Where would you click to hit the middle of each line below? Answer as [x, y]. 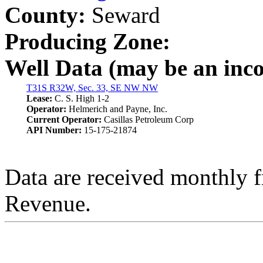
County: [45, 15]
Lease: [41, 98]
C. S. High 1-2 [82, 98]
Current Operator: [65, 119]
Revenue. [48, 203]
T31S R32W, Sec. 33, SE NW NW [92, 88]
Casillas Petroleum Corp [149, 119]
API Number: [55, 130]
